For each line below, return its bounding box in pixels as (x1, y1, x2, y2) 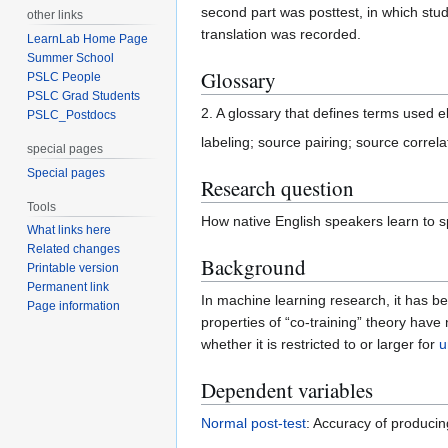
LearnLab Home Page (27, 31, 149, 46)
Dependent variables (201, 375, 373, 404)
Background (201, 252, 306, 281)
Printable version (27, 261, 120, 276)
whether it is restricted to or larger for (201, 335, 439, 352)
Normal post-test (201, 414, 306, 431)
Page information (27, 299, 121, 314)
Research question (201, 173, 354, 202)
